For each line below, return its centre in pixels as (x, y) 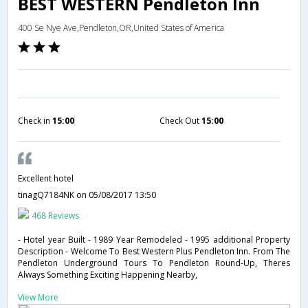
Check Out (180, 121)
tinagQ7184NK (47, 195)
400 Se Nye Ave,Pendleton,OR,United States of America (121, 28)
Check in (35, 121)
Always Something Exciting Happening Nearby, (108, 275)
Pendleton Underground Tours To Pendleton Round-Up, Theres (154, 263)
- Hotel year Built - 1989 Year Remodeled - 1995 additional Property (154, 240)
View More (38, 297)
